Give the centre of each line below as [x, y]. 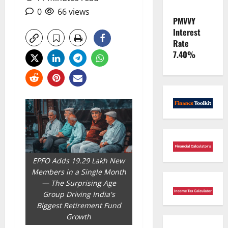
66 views [74, 12]
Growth [79, 216]
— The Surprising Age [79, 183]
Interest [187, 32]
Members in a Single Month [79, 172]
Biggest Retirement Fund [79, 205]
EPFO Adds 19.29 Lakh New [79, 160]
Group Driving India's [79, 194]
